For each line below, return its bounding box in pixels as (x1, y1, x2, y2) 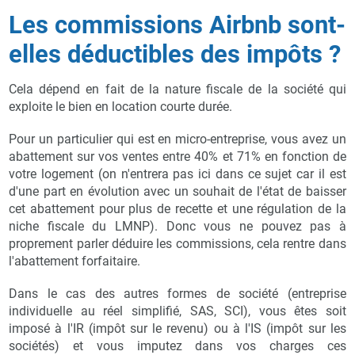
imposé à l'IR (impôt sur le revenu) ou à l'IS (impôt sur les (9, 320, 346, 336)
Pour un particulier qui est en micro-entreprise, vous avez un (9, 131, 346, 147)
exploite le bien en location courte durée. (9, 98, 233, 114)
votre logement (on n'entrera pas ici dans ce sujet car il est (9, 166, 346, 181)
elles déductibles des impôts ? (9, 39, 342, 69)
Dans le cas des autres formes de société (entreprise (9, 285, 346, 301)
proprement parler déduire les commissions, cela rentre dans (9, 235, 346, 251)
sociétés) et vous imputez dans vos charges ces (9, 338, 346, 353)
